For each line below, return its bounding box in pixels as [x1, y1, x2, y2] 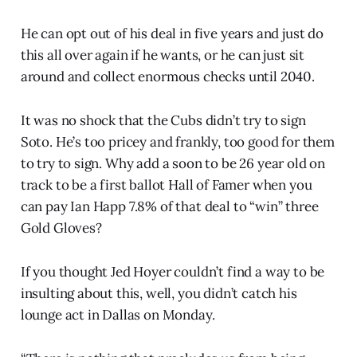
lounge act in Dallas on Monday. [20, 306, 215, 324]
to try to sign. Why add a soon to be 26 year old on [20, 155, 326, 173]
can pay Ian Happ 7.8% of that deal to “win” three [20, 198, 319, 216]
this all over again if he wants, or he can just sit [20, 46, 305, 65]
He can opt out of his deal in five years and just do [20, 25, 324, 43]
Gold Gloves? [20, 219, 102, 237]
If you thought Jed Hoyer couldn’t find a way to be [20, 263, 325, 281]
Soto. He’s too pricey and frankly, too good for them [20, 133, 335, 151]
